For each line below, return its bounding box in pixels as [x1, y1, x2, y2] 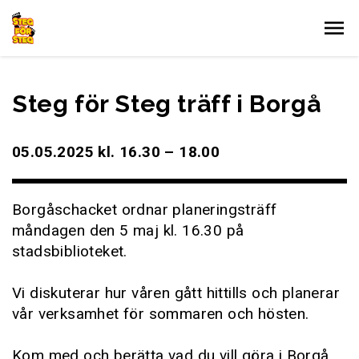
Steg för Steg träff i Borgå [12, 90, 321, 118]
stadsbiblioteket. [12, 242, 127, 260]
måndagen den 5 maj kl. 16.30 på [12, 221, 244, 240]
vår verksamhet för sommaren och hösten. [12, 305, 309, 323]
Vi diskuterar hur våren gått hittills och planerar [12, 284, 340, 302]
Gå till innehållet [8, 5, 118, 23]
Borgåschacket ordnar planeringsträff [12, 200, 277, 219]
